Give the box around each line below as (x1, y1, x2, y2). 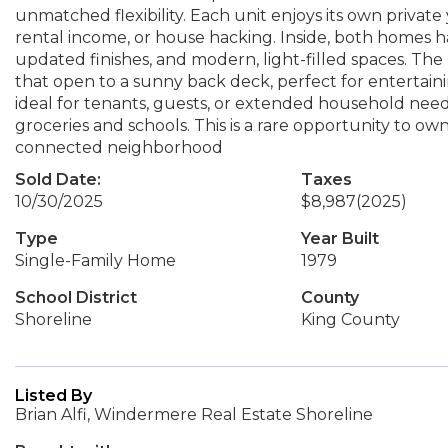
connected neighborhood (15, 138, 223, 157)
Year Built (300, 229, 379, 248)
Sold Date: (15, 170, 101, 189)
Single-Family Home (15, 251, 176, 270)
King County (300, 310, 400, 329)
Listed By (15, 386, 92, 405)
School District (15, 288, 137, 307)
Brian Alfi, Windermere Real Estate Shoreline (15, 405, 373, 424)
